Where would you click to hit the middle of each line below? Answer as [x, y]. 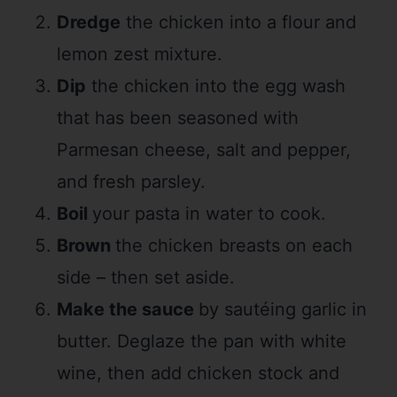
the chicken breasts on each [234, 246]
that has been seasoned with [178, 118]
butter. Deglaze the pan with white [202, 342]
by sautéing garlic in [283, 310]
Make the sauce [128, 310]
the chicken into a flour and [238, 23]
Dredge [89, 23]
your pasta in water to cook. [209, 214]
